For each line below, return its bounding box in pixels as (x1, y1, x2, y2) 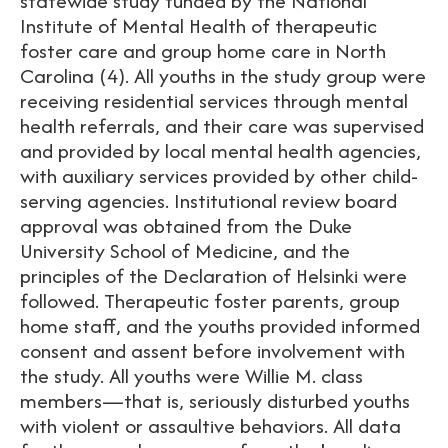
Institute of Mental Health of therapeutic (20, 11, 377, 40)
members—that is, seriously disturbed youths (20, 386, 410, 415)
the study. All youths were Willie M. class (20, 361, 363, 390)
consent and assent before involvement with (20, 336, 405, 365)
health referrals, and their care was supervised (20, 111, 424, 140)
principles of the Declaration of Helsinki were (20, 261, 407, 290)
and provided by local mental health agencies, (20, 136, 421, 165)
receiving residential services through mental (20, 86, 408, 115)
